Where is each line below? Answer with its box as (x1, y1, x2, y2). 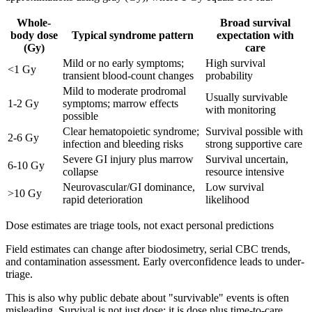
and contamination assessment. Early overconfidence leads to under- (6, 256, 304, 268)
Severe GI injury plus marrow (63, 153, 194, 166)
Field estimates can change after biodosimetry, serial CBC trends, (6, 243, 290, 256)
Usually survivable (205, 91, 288, 104)
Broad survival (219, 17, 290, 29)
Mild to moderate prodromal (63, 85, 186, 97)
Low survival (205, 181, 264, 194)
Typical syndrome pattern (72, 29, 194, 42)
